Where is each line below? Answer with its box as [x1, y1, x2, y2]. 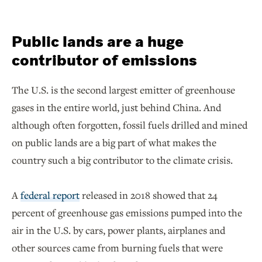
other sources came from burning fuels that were [12, 241, 223, 255]
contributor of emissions [12, 50, 197, 71]
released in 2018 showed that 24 [80, 188, 218, 202]
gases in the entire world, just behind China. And [12, 101, 221, 115]
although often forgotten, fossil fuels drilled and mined [12, 118, 247, 132]
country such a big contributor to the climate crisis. [12, 153, 233, 167]
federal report [20, 188, 80, 202]
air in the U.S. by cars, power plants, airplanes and [12, 223, 225, 237]
